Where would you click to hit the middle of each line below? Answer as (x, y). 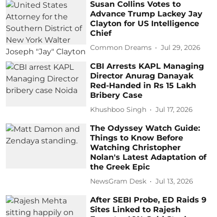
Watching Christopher (136, 147)
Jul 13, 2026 (175, 181)
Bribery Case (116, 95)
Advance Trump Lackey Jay (147, 14)
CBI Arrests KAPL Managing (147, 66)
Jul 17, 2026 (174, 110)
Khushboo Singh (118, 110)
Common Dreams (121, 48)
